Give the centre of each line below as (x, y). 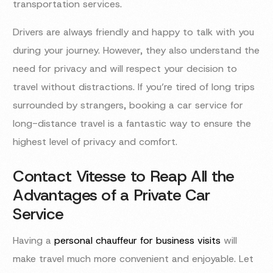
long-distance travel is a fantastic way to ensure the (132, 124)
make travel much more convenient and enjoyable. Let (133, 259)
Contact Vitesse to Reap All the (124, 176)
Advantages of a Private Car (112, 195)
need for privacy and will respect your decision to (125, 69)
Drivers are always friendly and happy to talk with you (134, 32)
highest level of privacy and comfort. (95, 142)
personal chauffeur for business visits (138, 241)
